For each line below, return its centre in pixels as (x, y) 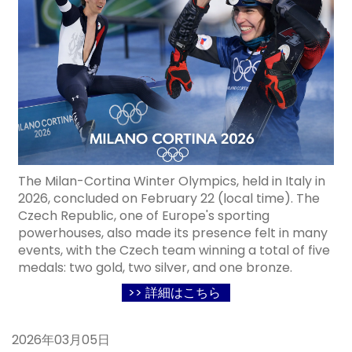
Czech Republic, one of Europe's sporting (144, 216)
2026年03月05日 (61, 340)
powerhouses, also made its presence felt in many (173, 233)
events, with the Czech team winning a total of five (174, 250)
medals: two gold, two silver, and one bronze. (155, 268)
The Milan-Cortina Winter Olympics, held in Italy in (172, 181)
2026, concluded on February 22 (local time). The (169, 198)
